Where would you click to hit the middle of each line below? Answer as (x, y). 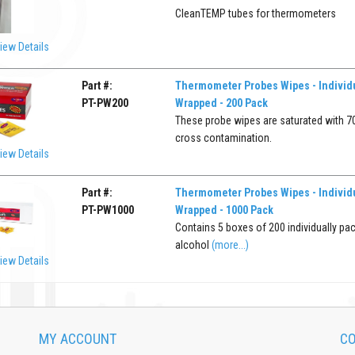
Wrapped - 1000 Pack (224, 210)
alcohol (193, 244)
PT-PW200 (105, 103)
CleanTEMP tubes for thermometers (255, 13)
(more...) (230, 244)
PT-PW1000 (108, 210)
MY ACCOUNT (78, 338)
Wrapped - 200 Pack (221, 103)
